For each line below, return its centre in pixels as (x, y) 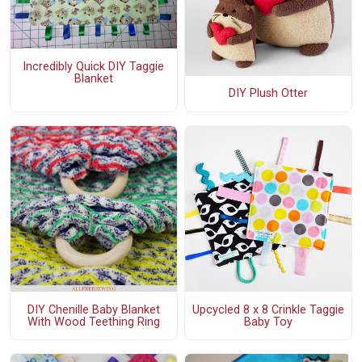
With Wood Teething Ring (93, 322)
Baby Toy (268, 322)
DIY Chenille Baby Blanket (93, 309)
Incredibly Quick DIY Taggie (94, 66)
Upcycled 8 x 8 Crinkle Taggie (268, 309)
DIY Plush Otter (268, 94)
